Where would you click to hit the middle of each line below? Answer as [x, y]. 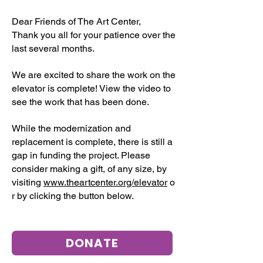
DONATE [92, 243]
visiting [28, 182]
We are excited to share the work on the [94, 75]
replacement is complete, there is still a [92, 142]
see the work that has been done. [80, 102]
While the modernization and [71, 128]
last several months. [53, 48]
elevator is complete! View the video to [91, 88]
